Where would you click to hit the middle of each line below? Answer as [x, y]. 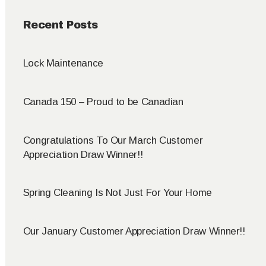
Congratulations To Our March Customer [113, 140]
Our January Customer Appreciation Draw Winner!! [134, 232]
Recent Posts [60, 25]
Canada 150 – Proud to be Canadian [103, 102]
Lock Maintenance [63, 64]
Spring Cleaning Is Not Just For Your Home [117, 193]
